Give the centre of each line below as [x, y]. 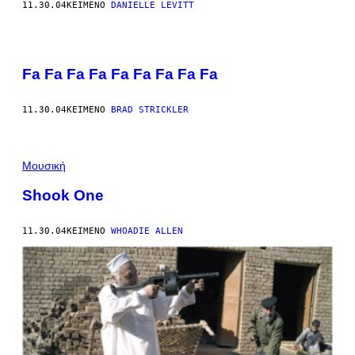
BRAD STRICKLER [150, 109]
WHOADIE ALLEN [147, 231]
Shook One [63, 196]
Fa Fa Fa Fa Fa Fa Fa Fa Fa [120, 74]
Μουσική [44, 165]
